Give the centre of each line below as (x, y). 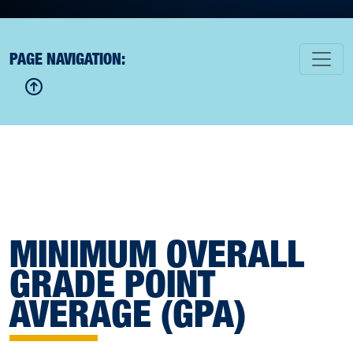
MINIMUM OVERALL (157, 253)
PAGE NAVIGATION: (67, 59)
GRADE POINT (112, 283)
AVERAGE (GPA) (128, 313)
